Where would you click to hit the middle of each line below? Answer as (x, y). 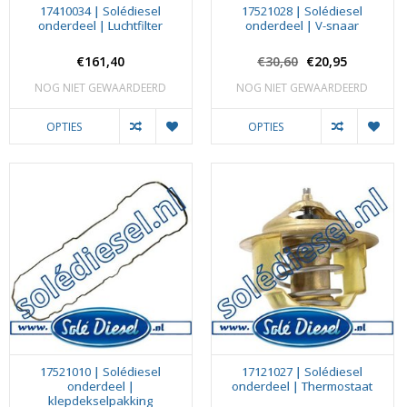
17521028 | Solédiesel (303, 10)
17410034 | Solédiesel (101, 10)
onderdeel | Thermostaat (303, 387)
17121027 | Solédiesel (303, 372)
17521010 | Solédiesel (101, 372)
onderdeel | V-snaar (303, 25)
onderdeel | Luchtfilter (101, 25)
